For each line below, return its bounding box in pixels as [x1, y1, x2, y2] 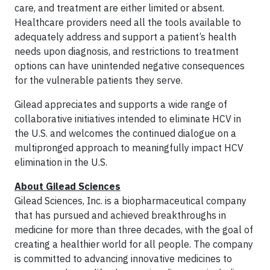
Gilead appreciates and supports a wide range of [14, 98, 227, 110]
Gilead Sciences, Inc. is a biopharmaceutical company [14, 195, 246, 207]
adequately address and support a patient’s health [14, 31, 236, 43]
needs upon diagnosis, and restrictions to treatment [14, 45, 239, 57]
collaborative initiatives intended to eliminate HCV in [14, 113, 241, 125]
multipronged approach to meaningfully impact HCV [14, 142, 243, 154]
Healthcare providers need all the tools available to [14, 16, 241, 28]
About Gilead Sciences [14, 180, 121, 192]
